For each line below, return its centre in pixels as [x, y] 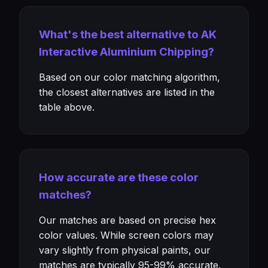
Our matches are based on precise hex [127, 220]
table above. [67, 107]
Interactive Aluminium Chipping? [127, 52]
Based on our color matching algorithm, [130, 77]
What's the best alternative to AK [128, 34]
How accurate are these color [119, 177]
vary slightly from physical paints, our [125, 250]
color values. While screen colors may [126, 235]
